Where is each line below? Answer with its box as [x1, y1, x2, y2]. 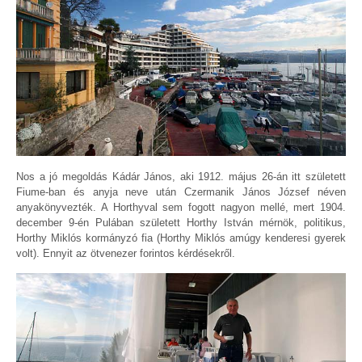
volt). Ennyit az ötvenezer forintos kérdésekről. [16, 246, 235, 259]
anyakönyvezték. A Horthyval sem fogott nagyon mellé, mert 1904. [16, 200, 346, 213]
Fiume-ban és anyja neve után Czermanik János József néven [16, 185, 346, 198]
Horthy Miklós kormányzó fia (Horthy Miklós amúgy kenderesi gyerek [16, 231, 346, 244]
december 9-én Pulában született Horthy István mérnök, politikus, [16, 216, 346, 229]
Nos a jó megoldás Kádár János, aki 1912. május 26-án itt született [16, 170, 346, 183]
